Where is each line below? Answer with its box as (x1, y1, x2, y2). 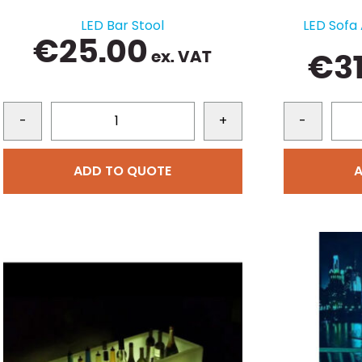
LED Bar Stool (81, 15, 165, 35)
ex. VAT (148, 48, 213, 65)
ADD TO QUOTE (74, 161, 172, 180)
